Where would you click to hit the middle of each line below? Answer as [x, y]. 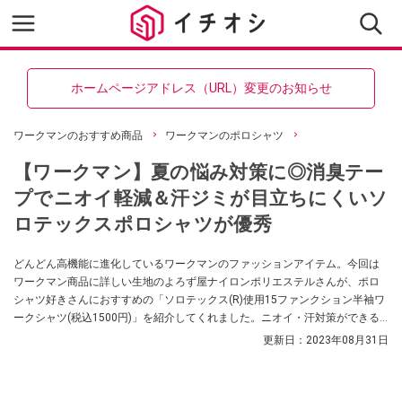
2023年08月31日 [347, 340]
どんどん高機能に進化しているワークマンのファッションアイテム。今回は [197, 264]
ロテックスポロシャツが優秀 [143, 224]
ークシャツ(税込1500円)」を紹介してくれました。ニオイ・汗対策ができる [197, 318]
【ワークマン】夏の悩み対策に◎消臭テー [199, 172]
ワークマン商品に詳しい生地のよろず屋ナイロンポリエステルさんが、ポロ [197, 282]
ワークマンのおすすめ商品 [78, 135]
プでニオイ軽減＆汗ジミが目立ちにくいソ [201, 198]
